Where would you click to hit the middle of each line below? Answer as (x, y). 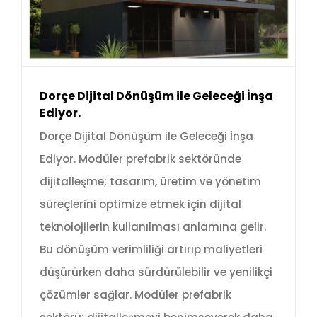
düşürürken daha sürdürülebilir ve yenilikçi (156, 272)
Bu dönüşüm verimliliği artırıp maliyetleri (151, 249)
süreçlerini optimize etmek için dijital (140, 204)
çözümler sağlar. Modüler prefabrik (136, 294)
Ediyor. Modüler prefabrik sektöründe (140, 158)
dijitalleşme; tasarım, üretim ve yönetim (150, 181)
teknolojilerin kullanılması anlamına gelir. (153, 226)
